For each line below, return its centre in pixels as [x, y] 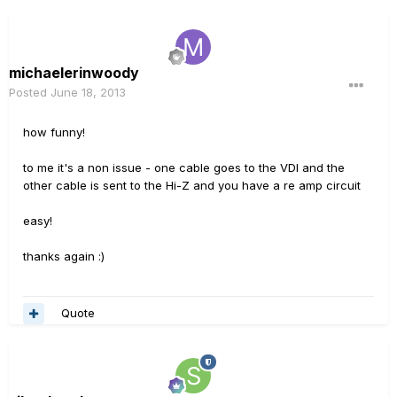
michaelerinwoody [74, 72]
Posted [30, 92]
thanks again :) [64, 256]
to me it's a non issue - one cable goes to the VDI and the [184, 167]
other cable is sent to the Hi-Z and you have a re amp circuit [194, 185]
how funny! [54, 132]
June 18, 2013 [88, 92]
